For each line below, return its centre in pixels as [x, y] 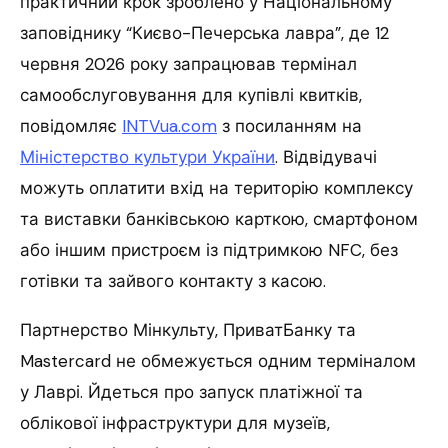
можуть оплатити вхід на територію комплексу [216, 188]
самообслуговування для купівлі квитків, [191, 95]
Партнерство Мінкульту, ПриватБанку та [188, 330]
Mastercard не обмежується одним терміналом [218, 361]
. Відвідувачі [326, 157]
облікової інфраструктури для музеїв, [175, 423]
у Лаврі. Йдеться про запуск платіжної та [191, 392]
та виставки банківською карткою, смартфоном [219, 219]
